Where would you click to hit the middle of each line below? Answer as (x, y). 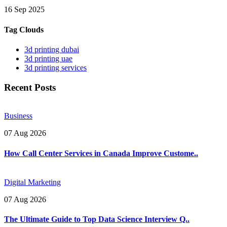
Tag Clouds (24, 29)
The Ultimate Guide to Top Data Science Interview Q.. (97, 219)
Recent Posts (30, 87)
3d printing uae (48, 58)
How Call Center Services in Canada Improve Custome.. (101, 153)
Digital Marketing (32, 182)
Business (18, 116)
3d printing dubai (52, 49)
